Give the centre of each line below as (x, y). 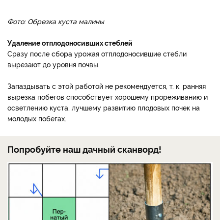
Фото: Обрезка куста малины (56, 21)
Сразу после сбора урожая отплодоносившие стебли (97, 53)
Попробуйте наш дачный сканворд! (84, 149)
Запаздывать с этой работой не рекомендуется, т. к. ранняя (107, 85)
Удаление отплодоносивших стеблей (70, 42)
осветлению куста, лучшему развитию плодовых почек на (104, 107)
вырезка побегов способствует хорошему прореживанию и (108, 96)
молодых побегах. (37, 118)
